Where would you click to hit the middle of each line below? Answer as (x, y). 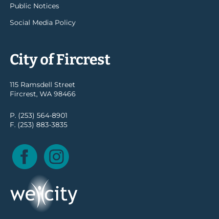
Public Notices (34, 6)
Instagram (87, 149)
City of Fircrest (60, 60)
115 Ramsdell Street (43, 85)
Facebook (54, 149)
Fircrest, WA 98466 (43, 94)
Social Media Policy (43, 23)
